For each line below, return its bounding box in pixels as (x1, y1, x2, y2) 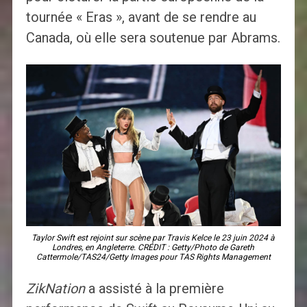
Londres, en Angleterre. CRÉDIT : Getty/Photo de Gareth (52, 243, 255, 253)
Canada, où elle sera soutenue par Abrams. (25, 29, 280, 47)
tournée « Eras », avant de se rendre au (25, 9, 256, 26)
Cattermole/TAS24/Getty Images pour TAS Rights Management (36, 252, 271, 262)
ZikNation (25, 280, 85, 297)
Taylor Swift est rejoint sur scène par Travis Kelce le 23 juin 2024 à (32, 233, 275, 243)
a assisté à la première (84, 280, 224, 297)
